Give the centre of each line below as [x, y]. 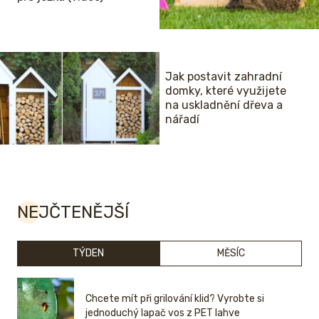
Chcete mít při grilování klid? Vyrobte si [175, 299]
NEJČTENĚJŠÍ [73, 213]
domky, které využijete [226, 91]
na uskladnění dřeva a [224, 105]
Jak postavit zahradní [224, 77]
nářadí [182, 120]
